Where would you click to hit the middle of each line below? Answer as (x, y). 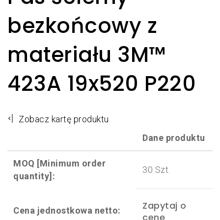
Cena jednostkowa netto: (67, 210)
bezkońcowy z (82, 26)
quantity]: (34, 176)
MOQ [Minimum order (59, 163)
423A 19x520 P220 (102, 83)
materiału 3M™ (87, 55)
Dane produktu (174, 138)
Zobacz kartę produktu (63, 119)
